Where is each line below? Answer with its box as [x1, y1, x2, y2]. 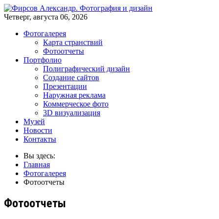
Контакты [23, 135, 56, 143]
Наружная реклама [43, 91, 106, 99]
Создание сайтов [43, 73, 99, 82]
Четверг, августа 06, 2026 [4, 13, 88, 21]
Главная [23, 160, 50, 169]
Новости [23, 126, 52, 134]
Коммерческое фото [43, 100, 109, 108]
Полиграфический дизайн [43, 65, 130, 73]
